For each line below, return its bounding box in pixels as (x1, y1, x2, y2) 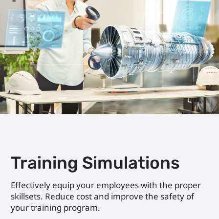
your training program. (11, 201, 101, 213)
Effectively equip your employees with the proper (11, 179, 201, 191)
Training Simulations (11, 153, 180, 174)
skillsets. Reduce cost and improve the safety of (11, 190, 195, 202)
